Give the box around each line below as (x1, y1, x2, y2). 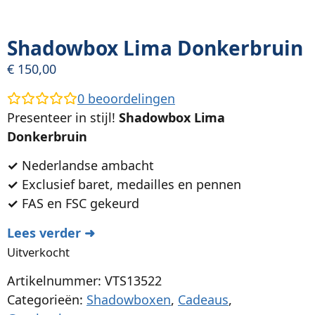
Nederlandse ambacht (18, 157, 154, 174)
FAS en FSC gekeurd (18, 195, 139, 212)
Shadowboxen (86, 290, 171, 308)
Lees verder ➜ (7, 224, 95, 241)
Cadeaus (178, 290, 229, 308)
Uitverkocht (7, 243, 70, 260)
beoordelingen (84, 89, 175, 107)
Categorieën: (7, 290, 86, 308)
